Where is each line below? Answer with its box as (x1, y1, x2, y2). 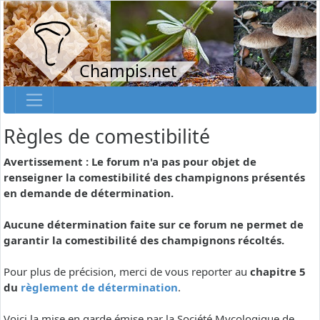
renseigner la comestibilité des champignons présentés (4, 170, 305, 185)
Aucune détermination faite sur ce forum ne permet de (4, 217, 304, 232)
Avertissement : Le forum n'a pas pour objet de (4, 154, 256, 169)
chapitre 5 (250, 264, 306, 279)
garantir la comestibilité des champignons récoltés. (4, 233, 284, 248)
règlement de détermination (21, 280, 178, 295)
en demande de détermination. (4, 186, 174, 201)
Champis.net (79, 59, 176, 82)
